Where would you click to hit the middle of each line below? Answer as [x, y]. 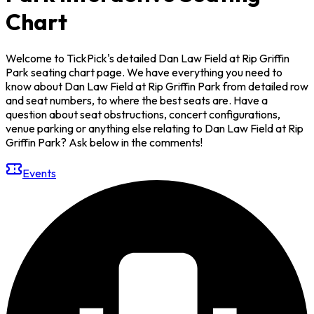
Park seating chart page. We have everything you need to [144, 72]
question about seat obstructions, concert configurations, [143, 114]
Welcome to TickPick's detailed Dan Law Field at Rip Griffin [148, 58]
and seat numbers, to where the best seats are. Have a [137, 100]
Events [39, 173]
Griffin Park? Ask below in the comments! [104, 142]
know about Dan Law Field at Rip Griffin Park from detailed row [157, 86]
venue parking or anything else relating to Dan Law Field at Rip [155, 128]
